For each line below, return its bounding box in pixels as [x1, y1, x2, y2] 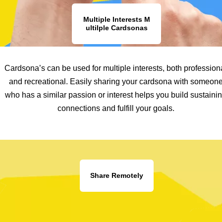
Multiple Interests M [83, 15, 150, 23]
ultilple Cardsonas [85, 24, 148, 32]
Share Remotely [90, 171, 143, 179]
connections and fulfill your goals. [57, 104, 174, 112]
